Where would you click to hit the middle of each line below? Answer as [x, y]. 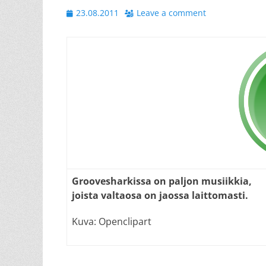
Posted [79, 12]
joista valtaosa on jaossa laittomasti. [160, 195]
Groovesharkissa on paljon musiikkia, [162, 181]
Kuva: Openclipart [112, 221]
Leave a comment [171, 13]
